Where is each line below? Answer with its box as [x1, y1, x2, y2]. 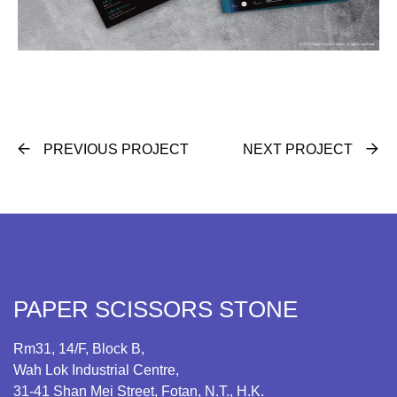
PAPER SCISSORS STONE [13, 295, 298, 323]
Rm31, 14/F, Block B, [13, 340, 144, 356]
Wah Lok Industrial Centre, [13, 362, 179, 378]
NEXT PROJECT [243, 141, 353, 157]
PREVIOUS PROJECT [43, 141, 189, 157]
